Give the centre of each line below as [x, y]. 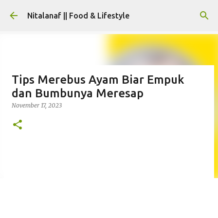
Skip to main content [109, 12]
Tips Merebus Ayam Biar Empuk [98, 80]
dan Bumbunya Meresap [78, 93]
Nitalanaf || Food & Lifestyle [78, 16]
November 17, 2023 [37, 105]
